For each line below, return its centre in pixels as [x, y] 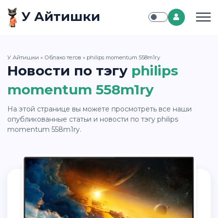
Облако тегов [63, 57]
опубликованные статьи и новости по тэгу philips [93, 119]
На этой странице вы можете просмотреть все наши [10, 109]
